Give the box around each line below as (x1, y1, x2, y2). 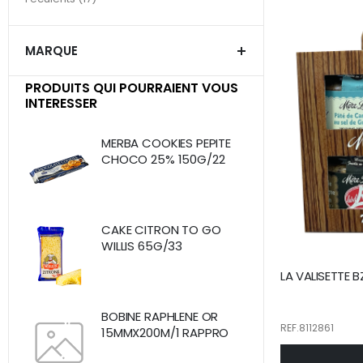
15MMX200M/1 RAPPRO (101, 324, 229, 342)
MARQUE (25, 42, 78, 60)
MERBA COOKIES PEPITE (101, 135, 231, 152)
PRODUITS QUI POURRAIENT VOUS (25, 79, 238, 98)
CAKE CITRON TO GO (101, 221, 221, 239)
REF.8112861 (280, 320, 334, 335)
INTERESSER (25, 94, 97, 113)
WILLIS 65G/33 (101, 237, 183, 255)
